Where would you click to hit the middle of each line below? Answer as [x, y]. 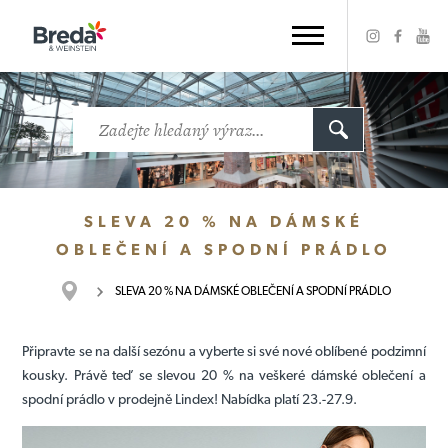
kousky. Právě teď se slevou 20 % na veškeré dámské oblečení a [224, 375]
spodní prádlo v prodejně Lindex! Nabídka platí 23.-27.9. [190, 399]
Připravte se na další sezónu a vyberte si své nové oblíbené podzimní [224, 351]
